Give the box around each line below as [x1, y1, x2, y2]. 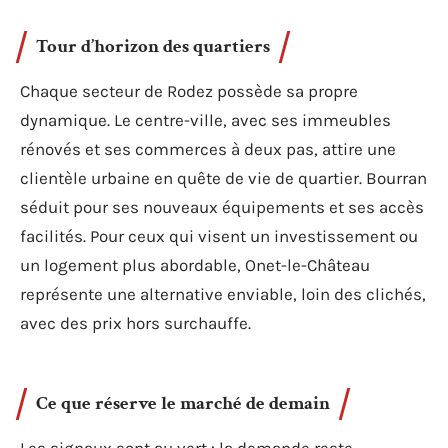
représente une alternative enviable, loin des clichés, [20, 283, 426, 304]
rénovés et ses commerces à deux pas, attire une [20, 138, 396, 159]
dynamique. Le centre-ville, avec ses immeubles [20, 109, 391, 130]
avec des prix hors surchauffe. [20, 312, 251, 333]
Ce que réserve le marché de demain [36, 391, 330, 416]
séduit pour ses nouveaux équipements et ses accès [20, 196, 424, 217]
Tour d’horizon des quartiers [36, 33, 270, 59]
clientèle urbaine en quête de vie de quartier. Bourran [20, 167, 427, 188]
